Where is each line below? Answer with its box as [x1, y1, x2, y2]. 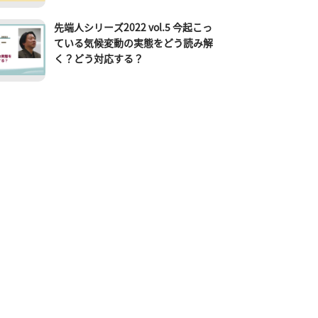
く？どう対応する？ [54, 51, 144, 65]
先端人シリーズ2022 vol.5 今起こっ [54, 20, 213, 34]
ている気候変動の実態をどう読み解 [54, 35, 214, 50]
